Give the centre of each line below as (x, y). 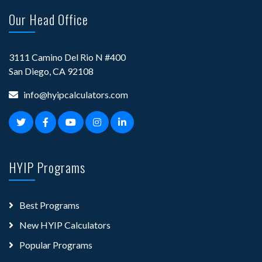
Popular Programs (56, 244)
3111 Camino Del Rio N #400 (67, 57)
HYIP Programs (47, 167)
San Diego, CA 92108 (51, 71)
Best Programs (49, 205)
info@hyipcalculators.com (76, 94)
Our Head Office (49, 19)
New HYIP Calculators (65, 225)
